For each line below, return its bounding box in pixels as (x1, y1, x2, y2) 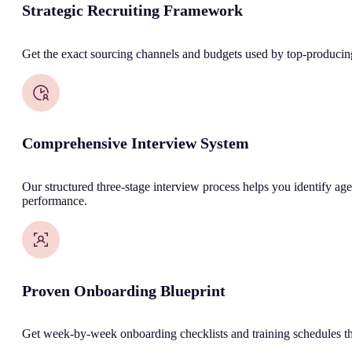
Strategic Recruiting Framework (22, 2, 243, 20)
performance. (22, 194, 87, 208)
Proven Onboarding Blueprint (22, 281, 225, 299)
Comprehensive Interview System (22, 134, 249, 152)
